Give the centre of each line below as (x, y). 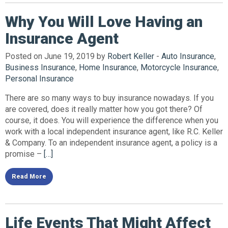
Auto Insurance (188, 56)
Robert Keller (131, 56)
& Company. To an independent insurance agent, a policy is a (111, 142)
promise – (24, 154)
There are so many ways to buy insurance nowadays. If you (109, 98)
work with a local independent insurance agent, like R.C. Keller (114, 131)
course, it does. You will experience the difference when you (112, 120)
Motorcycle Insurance (179, 67)
